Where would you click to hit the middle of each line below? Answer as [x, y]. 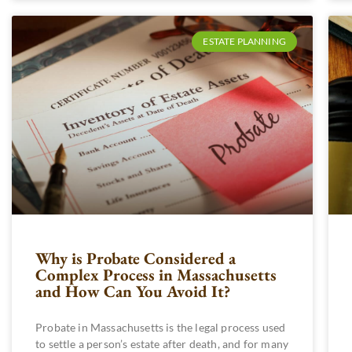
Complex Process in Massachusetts [156, 274]
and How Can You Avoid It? [133, 291]
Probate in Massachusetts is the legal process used [161, 327]
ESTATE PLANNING [244, 42]
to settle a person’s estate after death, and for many [162, 343]
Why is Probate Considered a [136, 258]
